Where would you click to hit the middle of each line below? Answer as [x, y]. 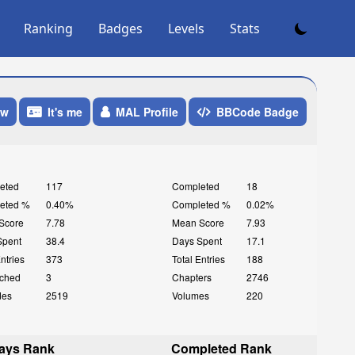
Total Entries [198, 258]
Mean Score [198, 222]
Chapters [191, 277]
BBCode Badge [258, 111]
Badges [120, 29]
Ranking [48, 29]
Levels [186, 29]
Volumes [190, 295]
